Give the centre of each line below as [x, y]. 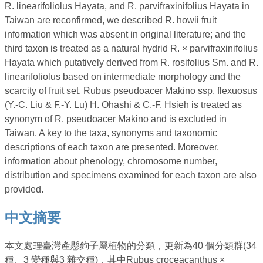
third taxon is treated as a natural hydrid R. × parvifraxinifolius [131, 49]
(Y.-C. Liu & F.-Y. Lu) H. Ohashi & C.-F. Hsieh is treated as [123, 105]
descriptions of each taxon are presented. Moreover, [112, 147]
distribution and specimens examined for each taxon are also [131, 176]
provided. [24, 190]
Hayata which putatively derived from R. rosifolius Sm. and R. [131, 63]
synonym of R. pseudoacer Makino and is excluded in [116, 119]
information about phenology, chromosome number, [111, 161]
